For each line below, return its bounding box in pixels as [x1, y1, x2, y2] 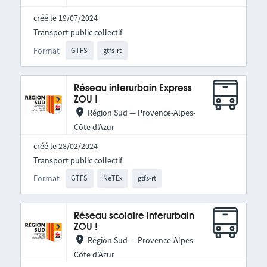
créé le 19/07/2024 [33, 13, 98, 24]
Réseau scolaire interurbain [73, 212, 194, 221]
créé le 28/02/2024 [33, 140, 98, 151]
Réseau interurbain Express [73, 83, 192, 93]
